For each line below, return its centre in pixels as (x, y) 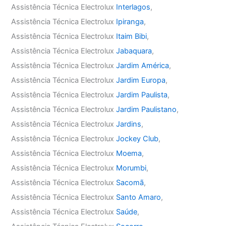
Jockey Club (137, 138)
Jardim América (143, 65)
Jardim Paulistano (147, 109)
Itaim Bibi (132, 36)
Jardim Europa (141, 80)
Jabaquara (134, 51)
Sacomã (130, 182)
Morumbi (131, 168)
